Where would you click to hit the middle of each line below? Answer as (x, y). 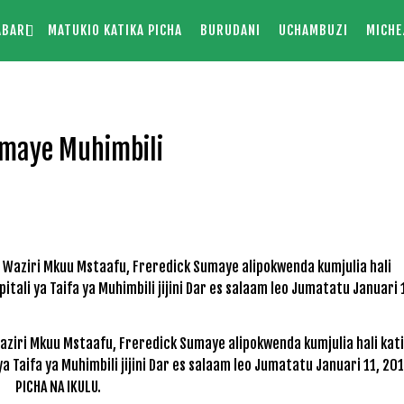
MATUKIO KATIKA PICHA (115, 30)
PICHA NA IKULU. (58, 386)
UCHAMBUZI (313, 30)
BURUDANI (230, 30)
